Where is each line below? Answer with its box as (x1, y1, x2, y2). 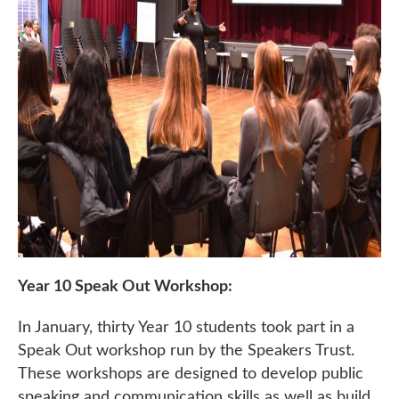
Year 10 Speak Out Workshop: (18, 278, 232, 294)
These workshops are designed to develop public (18, 365, 363, 381)
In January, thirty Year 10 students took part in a (18, 319, 354, 335)
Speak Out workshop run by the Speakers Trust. (18, 342, 354, 358)
